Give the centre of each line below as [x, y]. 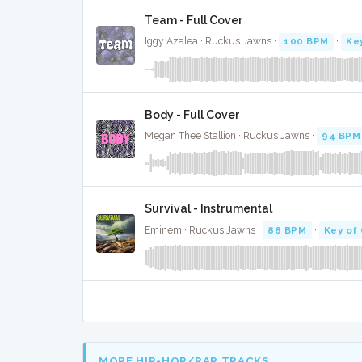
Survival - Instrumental [208, 209]
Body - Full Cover [192, 114]
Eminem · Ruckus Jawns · [204, 230]
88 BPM [287, 230]
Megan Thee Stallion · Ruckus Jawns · [231, 136]
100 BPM [306, 42]
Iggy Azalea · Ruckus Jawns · [212, 42]
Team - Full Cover [194, 21]
